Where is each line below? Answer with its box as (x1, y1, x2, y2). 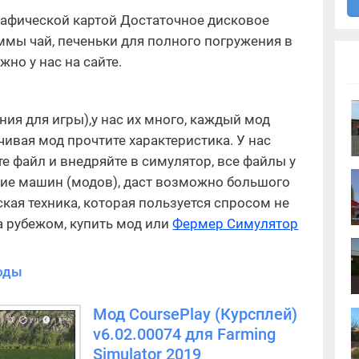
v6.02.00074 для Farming (93, 325, 276, 345)
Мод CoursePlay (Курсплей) (93, 305, 298, 325)
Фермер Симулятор (172, 216, 299, 232)
